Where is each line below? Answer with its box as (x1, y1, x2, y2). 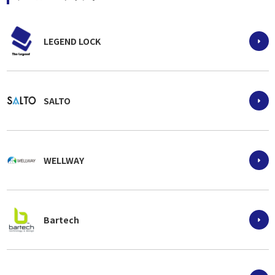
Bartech (43, 214, 79, 227)
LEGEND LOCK (43, 35, 101, 48)
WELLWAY (43, 154, 84, 167)
